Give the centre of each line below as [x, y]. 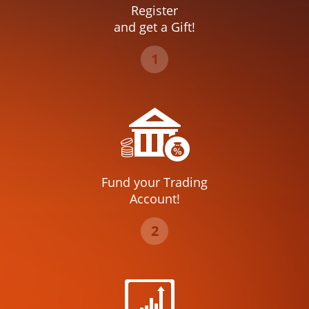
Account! [154, 198]
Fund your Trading [154, 182]
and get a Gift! [154, 27]
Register [154, 10]
